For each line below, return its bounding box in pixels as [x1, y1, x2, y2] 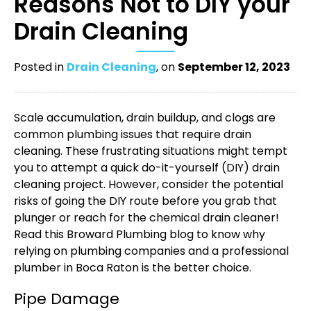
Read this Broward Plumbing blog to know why [14, 226, 265, 243]
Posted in [14, 59, 67, 76]
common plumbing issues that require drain [14, 126, 251, 143]
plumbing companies [70, 243, 185, 260]
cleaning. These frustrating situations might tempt [14, 143, 287, 160]
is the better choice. [139, 260, 251, 276]
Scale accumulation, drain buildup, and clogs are [14, 110, 276, 126]
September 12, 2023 [178, 59, 290, 76]
